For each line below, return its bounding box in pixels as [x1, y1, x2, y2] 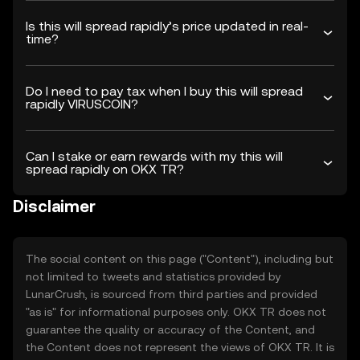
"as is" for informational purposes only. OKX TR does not [26, 305, 326, 318]
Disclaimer [13, 197, 96, 216]
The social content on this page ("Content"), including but [26, 252, 333, 265]
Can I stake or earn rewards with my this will [26, 149, 283, 164]
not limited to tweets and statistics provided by [26, 270, 281, 283]
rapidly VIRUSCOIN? [26, 96, 138, 112]
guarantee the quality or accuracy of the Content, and [26, 323, 315, 336]
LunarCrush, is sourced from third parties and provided [26, 288, 317, 301]
